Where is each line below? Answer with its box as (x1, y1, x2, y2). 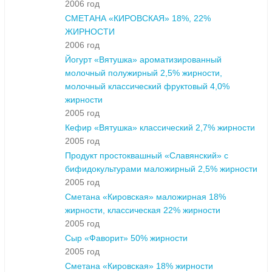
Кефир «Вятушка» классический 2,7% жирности (65, 123, 255, 133)
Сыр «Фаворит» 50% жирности (65, 233, 188, 243)
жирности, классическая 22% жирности (65, 205, 220, 216)
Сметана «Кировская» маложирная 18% (65, 192, 226, 202)
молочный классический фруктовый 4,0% (65, 81, 229, 92)
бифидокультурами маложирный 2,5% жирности (65, 164, 257, 174)
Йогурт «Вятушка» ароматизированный (65, 55, 222, 65)
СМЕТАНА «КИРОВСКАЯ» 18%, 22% (65, 13, 211, 24)
